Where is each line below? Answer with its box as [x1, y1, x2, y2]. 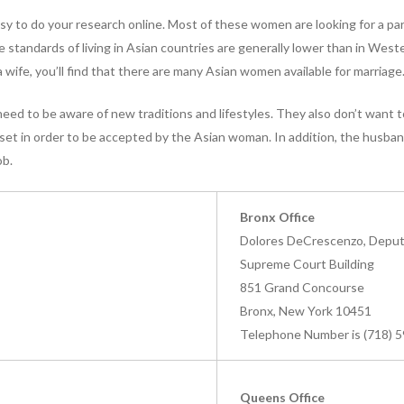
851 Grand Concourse [240, 279, 364, 295]
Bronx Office [240, 208, 315, 225]
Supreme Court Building [240, 255, 374, 271]
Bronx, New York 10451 [240, 302, 372, 318]
